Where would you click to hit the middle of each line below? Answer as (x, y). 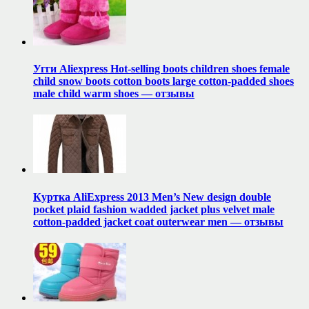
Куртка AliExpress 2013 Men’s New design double (152, 197)
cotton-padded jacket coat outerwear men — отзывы (158, 221)
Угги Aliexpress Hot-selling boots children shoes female (161, 68)
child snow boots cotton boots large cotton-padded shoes (163, 81)
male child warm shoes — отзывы (114, 93)
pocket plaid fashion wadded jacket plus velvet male (154, 209)
